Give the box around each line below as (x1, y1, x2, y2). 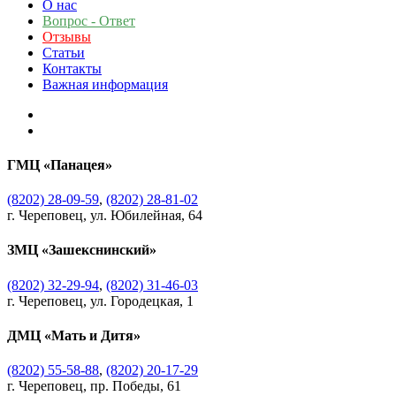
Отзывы (42, 28, 91, 44)
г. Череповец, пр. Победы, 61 (7, 378, 181, 394)
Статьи (42, 44, 85, 60)
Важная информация (42, 76, 168, 92)
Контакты (42, 60, 102, 76)
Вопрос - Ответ (42, 12, 135, 28)
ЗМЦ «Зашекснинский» (7, 242, 156, 258)
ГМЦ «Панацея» (7, 156, 112, 172)
